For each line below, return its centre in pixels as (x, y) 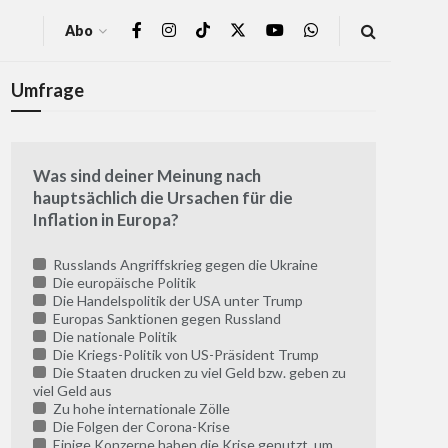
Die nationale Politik (113, 337)
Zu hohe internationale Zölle (139, 409)
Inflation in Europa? (106, 220)
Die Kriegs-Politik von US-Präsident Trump (184, 355)
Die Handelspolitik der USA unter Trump (176, 301)
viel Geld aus (72, 391)
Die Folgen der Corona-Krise (139, 427)
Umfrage (47, 90)
